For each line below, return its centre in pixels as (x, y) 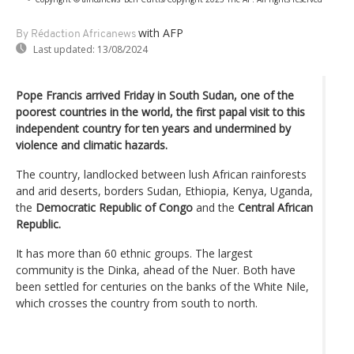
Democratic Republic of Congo (114, 207)
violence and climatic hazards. (92, 145)
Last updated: (64, 49)
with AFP (161, 32)
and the (215, 207)
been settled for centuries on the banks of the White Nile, (162, 286)
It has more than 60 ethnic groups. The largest (134, 253)
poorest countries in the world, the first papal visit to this (160, 111)
